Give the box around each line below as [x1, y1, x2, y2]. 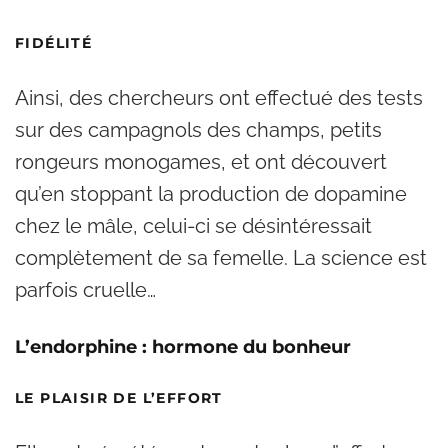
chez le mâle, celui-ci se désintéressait [15, 214, 372, 238]
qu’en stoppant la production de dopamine [15, 182, 407, 206]
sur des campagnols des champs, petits [15, 118, 382, 142]
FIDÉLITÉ [15, 34, 93, 52]
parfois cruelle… [15, 278, 156, 302]
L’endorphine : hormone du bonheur [15, 336, 351, 358]
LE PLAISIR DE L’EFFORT [15, 389, 223, 407]
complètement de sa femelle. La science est [15, 246, 427, 270]
